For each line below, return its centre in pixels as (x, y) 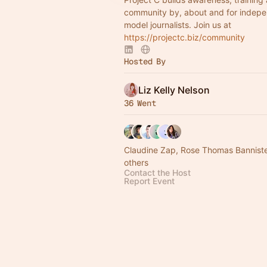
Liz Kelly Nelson (174, 90)
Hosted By (145, 61)
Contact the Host (157, 173)
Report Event (149, 181)
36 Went (140, 103)
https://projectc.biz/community (184, 37)
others (136, 162)
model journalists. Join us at (178, 25)
